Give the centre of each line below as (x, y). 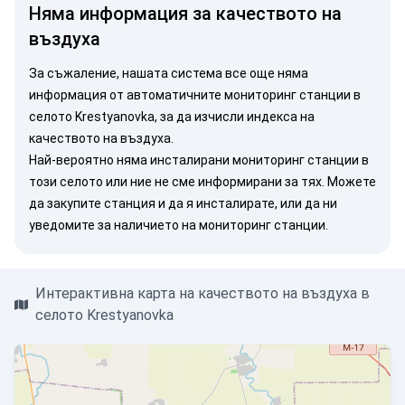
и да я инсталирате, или (230, 203)
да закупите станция (92, 203)
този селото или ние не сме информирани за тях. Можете (202, 182)
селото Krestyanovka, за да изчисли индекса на (172, 117)
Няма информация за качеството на (185, 14)
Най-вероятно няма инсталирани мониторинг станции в (199, 160)
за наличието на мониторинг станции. (212, 225)
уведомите (62, 225)
